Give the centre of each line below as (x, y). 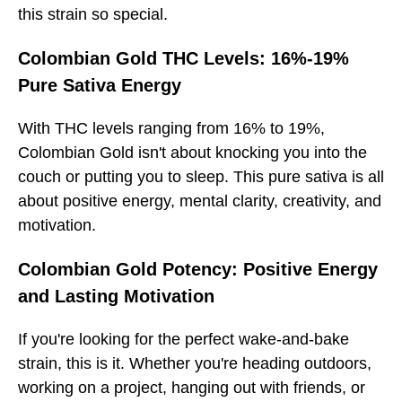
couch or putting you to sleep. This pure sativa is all (201, 176)
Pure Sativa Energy (100, 85)
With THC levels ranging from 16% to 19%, (171, 128)
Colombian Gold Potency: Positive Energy (198, 269)
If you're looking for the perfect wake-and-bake (184, 339)
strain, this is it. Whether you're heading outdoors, (195, 363)
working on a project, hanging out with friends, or (192, 387)
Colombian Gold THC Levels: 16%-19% (184, 58)
